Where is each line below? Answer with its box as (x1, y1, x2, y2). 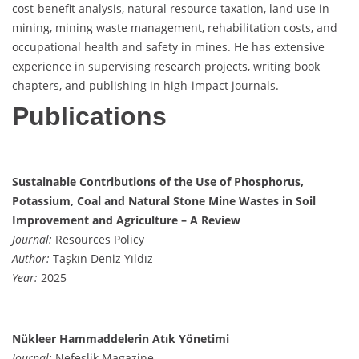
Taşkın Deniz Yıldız (50, 250, 153, 266)
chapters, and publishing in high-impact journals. (12, 77, 279, 93)
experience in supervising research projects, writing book (12, 58, 320, 74)
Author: (12, 250, 50, 266)
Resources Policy (52, 231, 144, 247)
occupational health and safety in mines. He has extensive (12, 38, 325, 54)
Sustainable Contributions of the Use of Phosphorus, (12, 173, 304, 189)
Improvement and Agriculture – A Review (12, 212, 240, 228)
